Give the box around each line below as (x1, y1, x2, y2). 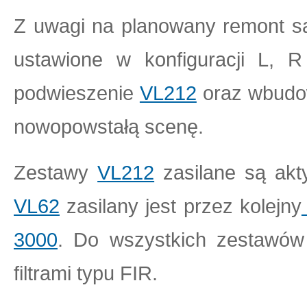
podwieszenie (14, 82, 140, 104)
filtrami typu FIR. (14, 262, 158, 284)
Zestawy (14, 161, 98, 184)
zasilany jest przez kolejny (60, 195, 302, 217)
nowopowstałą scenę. (14, 115, 204, 138)
